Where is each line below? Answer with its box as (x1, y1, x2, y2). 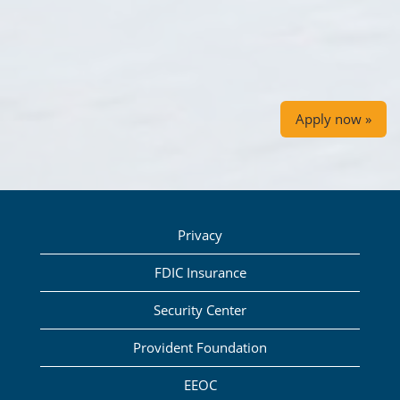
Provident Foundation (133, 338, 267, 357)
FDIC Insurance (154, 263, 246, 282)
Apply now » (296, 110, 371, 129)
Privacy (178, 226, 222, 245)
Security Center (154, 301, 246, 320)
